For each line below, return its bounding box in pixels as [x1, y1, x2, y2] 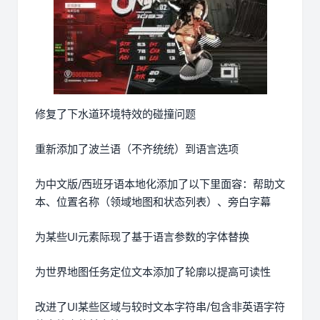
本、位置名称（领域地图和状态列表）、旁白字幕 [35, 195, 271, 209]
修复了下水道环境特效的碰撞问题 [35, 107, 196, 121]
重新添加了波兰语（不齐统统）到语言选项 [35, 142, 239, 156]
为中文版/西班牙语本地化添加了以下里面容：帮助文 [35, 177, 285, 191]
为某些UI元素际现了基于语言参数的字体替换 [35, 230, 249, 244]
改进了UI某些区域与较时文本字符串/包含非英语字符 [35, 300, 285, 314]
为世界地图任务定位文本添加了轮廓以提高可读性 [35, 265, 271, 279]
